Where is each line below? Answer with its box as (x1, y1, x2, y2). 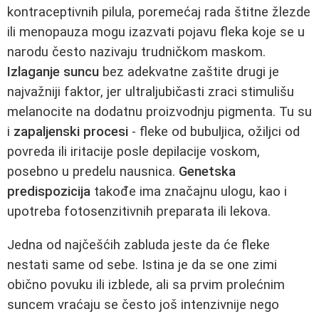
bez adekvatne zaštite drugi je (99, 64, 279, 80)
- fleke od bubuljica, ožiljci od (128, 124, 300, 140)
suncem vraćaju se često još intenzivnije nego (7, 296, 279, 313)
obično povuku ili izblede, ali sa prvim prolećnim (7, 276, 285, 293)
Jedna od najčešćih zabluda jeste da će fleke (7, 236, 270, 253)
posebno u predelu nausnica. (7, 164, 179, 180)
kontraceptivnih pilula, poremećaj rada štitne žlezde (7, 4, 310, 21)
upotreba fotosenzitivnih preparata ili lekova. (7, 204, 271, 220)
